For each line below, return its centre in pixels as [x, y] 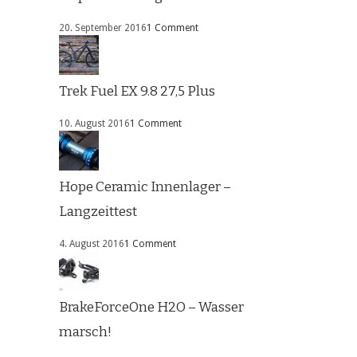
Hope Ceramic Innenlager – [145, 187]
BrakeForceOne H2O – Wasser [151, 308]
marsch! [85, 332]
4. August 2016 [92, 244]
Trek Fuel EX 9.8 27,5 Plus [137, 92]
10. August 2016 [94, 124]
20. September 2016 [103, 28]
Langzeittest [98, 212]
